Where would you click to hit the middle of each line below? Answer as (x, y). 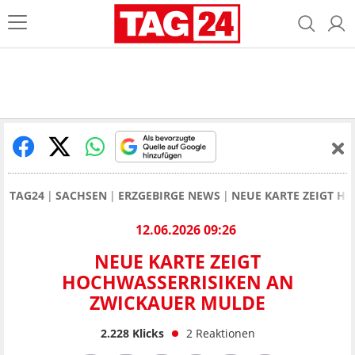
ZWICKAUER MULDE (177, 303)
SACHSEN (81, 195)
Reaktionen (225, 333)
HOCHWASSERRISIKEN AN (177, 282)
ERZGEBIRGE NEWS (169, 195)
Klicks (146, 333)
